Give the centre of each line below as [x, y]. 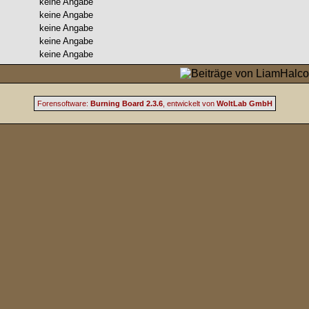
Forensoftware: [63, 103]
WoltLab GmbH [244, 103]
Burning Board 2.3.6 [126, 103]
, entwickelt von [189, 103]
